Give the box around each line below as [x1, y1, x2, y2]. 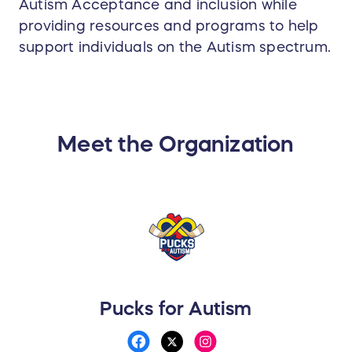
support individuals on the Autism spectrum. [19, 40, 332, 55]
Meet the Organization [57, 133, 295, 156]
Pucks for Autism [100, 299, 252, 319]
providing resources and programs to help [19, 19, 319, 34]
